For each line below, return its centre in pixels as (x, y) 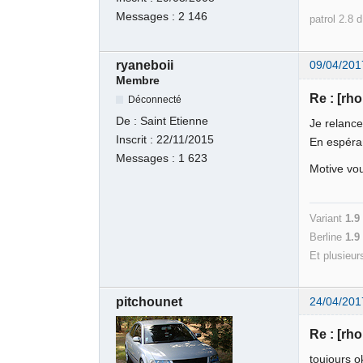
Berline (328, 237)
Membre (138, 81)
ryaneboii (145, 66)
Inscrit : (137, 139)
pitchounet (149, 301)
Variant (328, 218)
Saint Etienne (175, 121)
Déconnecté (155, 99)
